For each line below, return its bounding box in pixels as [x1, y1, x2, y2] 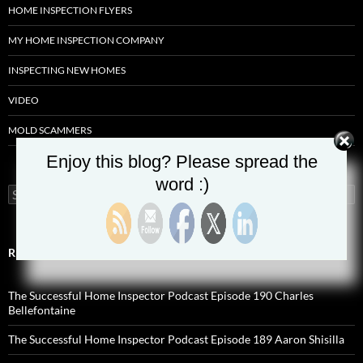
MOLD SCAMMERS [8, 124, 92, 137]
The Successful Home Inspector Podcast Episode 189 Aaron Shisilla [8, 332, 344, 347]
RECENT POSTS [8, 246, 89, 260]
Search [7, 184, 41, 199]
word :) [155, 174, 209, 194]
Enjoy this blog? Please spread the [46, 152, 318, 172]
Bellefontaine [8, 303, 75, 318]
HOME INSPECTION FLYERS [8, 4, 132, 17]
